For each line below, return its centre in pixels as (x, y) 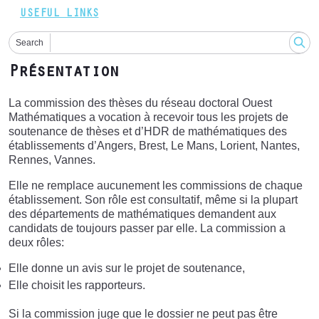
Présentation (63, 73)
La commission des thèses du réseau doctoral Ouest (140, 103)
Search (29, 43)
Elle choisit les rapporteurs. (77, 286)
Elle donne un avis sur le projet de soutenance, (127, 268)
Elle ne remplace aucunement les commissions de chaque (156, 185)
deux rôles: (36, 242)
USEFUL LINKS (59, 15)
